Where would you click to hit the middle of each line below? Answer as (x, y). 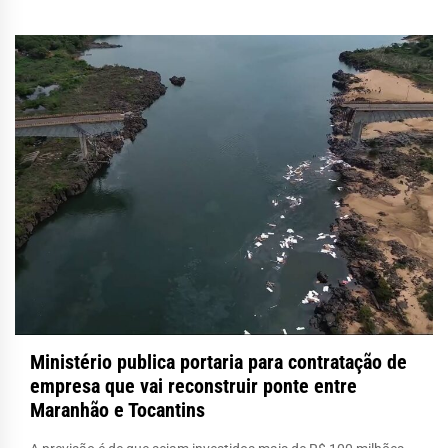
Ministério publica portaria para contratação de (218, 361)
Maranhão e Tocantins (117, 409)
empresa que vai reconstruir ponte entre (193, 385)
